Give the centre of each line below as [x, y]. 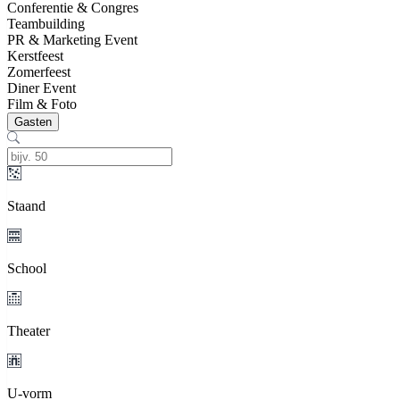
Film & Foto [42, 104]
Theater [29, 331]
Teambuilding [46, 24]
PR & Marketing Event [72, 40]
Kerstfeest [35, 56]
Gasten [33, 122]
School [27, 268]
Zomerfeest [39, 72]
